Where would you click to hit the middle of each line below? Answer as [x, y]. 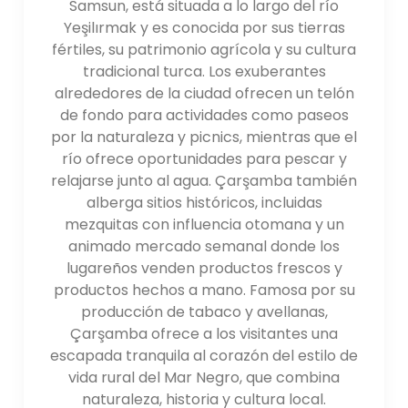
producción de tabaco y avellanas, [204, 311]
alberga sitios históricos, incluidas [204, 202]
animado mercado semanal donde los [204, 246]
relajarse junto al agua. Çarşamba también [204, 180]
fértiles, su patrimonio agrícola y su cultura [204, 49]
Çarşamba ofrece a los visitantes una [204, 333]
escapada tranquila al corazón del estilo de [204, 355]
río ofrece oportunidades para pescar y [204, 158]
